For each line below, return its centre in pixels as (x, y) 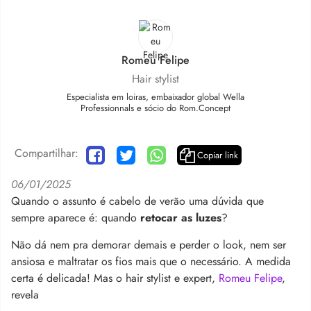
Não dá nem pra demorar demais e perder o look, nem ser (149, 244)
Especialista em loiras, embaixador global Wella (155, 97)
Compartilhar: (47, 153)
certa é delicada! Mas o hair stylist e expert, (115, 278)
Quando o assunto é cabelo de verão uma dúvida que (137, 201)
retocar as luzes (181, 217)
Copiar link (218, 155)
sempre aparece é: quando (76, 217)
